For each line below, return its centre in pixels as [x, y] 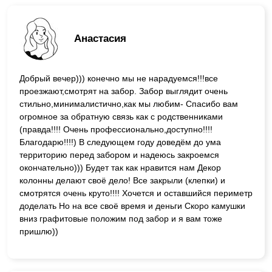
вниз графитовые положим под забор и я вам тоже [121, 218]
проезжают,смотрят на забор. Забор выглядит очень [124, 91]
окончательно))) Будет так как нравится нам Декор [120, 167]
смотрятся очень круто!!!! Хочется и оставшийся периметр [136, 193]
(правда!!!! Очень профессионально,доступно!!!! [116, 129]
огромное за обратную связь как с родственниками [121, 116]
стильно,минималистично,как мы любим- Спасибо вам [129, 104]
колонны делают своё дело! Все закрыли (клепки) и [122, 180]
